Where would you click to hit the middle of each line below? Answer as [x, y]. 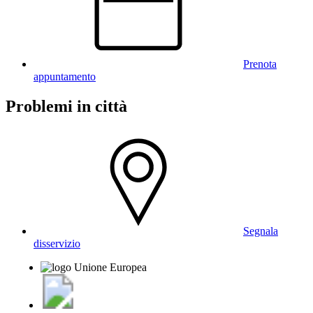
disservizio [57, 244]
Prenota [260, 64]
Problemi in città [66, 107]
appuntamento [65, 77]
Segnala [261, 231]
